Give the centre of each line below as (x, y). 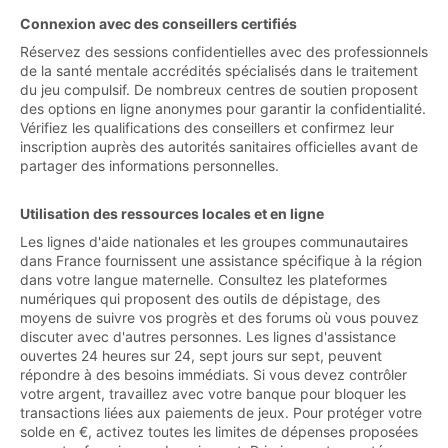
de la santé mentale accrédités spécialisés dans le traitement (219, 70)
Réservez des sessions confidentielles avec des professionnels (224, 51)
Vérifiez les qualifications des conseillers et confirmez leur (207, 127)
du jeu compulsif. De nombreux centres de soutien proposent (219, 89)
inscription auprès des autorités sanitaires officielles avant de (219, 146)
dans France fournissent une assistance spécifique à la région (221, 260)
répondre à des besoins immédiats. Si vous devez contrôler (213, 374)
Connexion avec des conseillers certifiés (158, 23)
